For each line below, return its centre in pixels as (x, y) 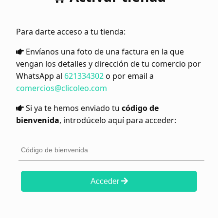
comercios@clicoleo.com (62, 88)
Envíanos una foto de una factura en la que (104, 52)
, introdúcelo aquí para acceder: (118, 120)
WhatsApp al (40, 76)
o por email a (129, 76)
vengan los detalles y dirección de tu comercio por (109, 64)
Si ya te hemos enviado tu (73, 108)
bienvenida (38, 120)
